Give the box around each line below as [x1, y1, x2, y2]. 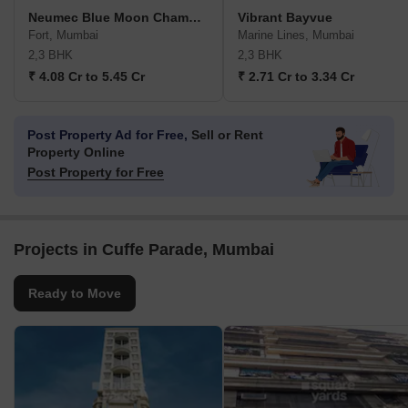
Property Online [27, 145, 125, 160]
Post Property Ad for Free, [27, 127, 188, 143]
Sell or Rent [188, 127, 263, 143]
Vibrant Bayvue [238, 10, 332, 25]
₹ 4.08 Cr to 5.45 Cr [28, 69, 145, 85]
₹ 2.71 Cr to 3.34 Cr [238, 69, 354, 85]
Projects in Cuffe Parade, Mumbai [14, 240, 274, 260]
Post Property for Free [27, 165, 164, 180]
